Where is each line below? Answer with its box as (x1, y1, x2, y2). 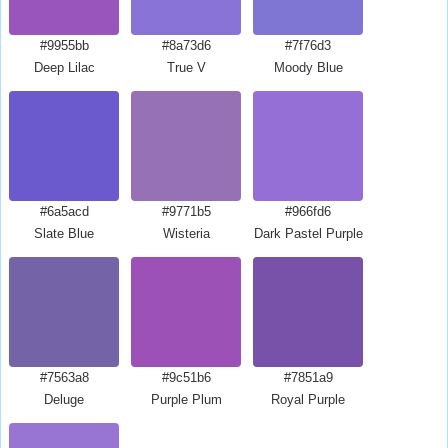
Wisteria (162, 226, 210, 241)
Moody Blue (273, 60, 343, 75)
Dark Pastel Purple (253, 226, 363, 241)
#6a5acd (39, 204, 89, 219)
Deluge (44, 392, 84, 407)
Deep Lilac (33, 60, 95, 75)
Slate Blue (34, 226, 94, 241)
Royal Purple (271, 392, 345, 407)
